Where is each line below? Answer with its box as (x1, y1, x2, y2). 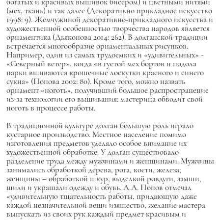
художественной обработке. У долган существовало (6, 147, 179, 157)
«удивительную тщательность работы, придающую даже (6, 191, 197, 201)
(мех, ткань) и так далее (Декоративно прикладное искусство (6, 5, 212, 16)
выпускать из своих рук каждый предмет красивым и (6, 209, 186, 219)
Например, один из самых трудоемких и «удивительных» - (6, 50, 203, 60)
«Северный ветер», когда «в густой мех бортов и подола (6, 58, 196, 69)
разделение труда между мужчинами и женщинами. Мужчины (6, 156, 214, 166)
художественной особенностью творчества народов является (6, 23, 210, 33)
